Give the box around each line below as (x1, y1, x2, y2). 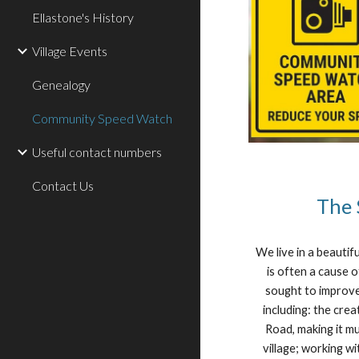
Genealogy (32, 77, 91, 92)
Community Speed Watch (32, 111, 172, 126)
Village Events (32, 43, 107, 58)
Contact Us (32, 178, 94, 193)
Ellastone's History (32, 10, 134, 25)
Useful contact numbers (32, 144, 162, 159)
